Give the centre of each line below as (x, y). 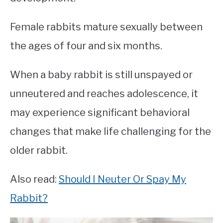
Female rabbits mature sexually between (106, 27)
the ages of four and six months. (86, 46)
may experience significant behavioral (100, 113)
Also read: (34, 179)
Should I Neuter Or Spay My (122, 179)
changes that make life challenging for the (111, 132)
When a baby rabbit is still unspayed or (101, 75)
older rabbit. (39, 151)
